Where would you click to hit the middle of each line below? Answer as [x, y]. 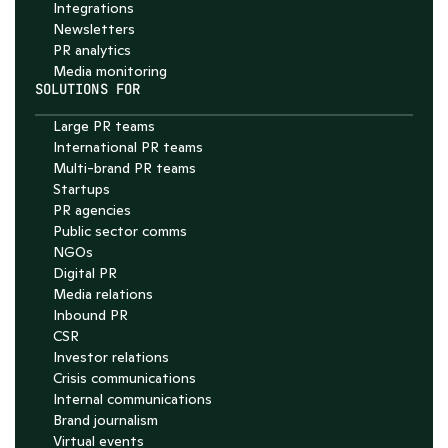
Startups [81, 189]
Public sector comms [120, 231]
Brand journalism [105, 420]
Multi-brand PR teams [124, 168]
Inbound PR [90, 315]
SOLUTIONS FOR [87, 89]
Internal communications [132, 399]
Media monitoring [110, 71]
